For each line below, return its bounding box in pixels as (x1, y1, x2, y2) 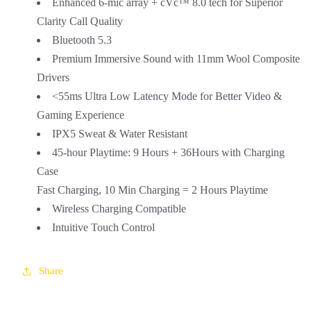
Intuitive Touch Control (51, 221, 158, 234)
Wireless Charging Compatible (51, 203, 186, 215)
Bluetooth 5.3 (51, 34, 115, 47)
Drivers (36, 72, 69, 84)
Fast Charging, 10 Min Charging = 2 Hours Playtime (36, 184, 268, 196)
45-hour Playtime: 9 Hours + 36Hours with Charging (51, 146, 285, 159)
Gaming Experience (36, 109, 124, 121)
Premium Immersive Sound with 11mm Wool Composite (51, 53, 300, 65)
